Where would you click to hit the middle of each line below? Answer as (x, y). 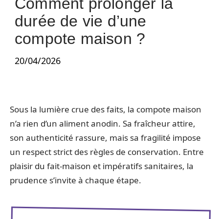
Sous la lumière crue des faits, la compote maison (106, 109)
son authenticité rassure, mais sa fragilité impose (105, 138)
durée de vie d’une (81, 21)
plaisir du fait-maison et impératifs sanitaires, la (102, 166)
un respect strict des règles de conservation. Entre (107, 152)
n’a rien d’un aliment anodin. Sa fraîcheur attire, (103, 123)
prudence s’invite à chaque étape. (76, 180)
